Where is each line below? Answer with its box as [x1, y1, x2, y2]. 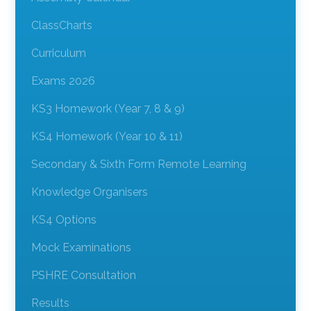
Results [31, 296, 69, 310]
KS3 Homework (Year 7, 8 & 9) [31, 101, 185, 115]
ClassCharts [31, 18, 92, 32]
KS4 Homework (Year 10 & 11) [31, 129, 183, 143]
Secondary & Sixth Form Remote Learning [31, 157, 246, 171]
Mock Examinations [31, 240, 131, 254]
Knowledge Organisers [31, 185, 148, 199]
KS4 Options [31, 212, 96, 226]
